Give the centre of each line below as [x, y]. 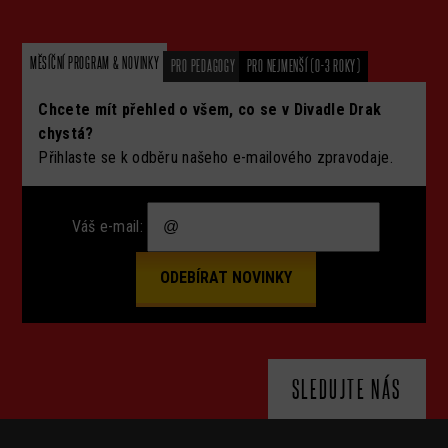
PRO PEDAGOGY [203, 66]
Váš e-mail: [107, 226]
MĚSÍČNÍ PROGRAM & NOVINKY [94, 62]
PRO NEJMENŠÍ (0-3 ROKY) [303, 66]
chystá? [66, 133]
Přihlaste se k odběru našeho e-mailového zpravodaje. [216, 157]
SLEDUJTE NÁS [346, 389]
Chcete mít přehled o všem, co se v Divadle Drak [210, 109]
